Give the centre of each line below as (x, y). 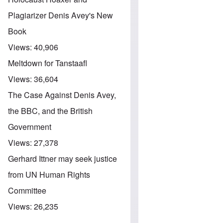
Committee (27, 190)
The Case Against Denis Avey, (62, 95)
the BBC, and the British (50, 111)
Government (30, 126)
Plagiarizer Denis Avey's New (60, 15)
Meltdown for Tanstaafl (48, 63)
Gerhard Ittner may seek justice (62, 158)
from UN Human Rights (49, 174)
